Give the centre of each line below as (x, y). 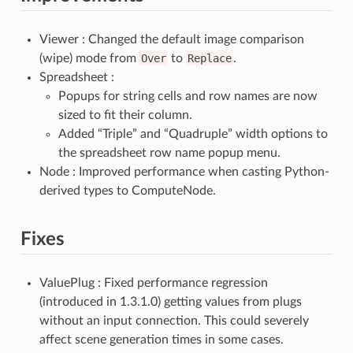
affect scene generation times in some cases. (161, 339)
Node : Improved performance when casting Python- (184, 171)
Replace (209, 58)
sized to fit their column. (125, 115)
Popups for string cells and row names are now (188, 96)
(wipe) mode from (89, 58)
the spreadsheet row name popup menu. (169, 152)
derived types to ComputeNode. (127, 190)
